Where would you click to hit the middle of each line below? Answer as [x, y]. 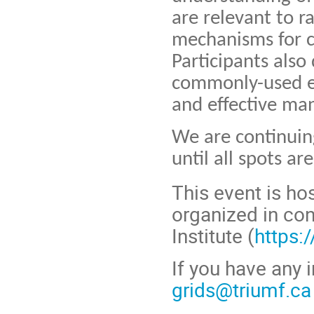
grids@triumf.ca [241, 290]
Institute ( [213, 235]
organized [215, 213]
